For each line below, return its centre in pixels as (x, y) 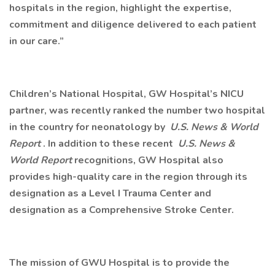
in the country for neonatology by (88, 127)
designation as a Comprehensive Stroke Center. (123, 210)
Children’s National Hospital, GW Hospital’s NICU (126, 94)
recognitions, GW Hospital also (149, 160)
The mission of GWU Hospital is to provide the (119, 263)
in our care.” (37, 41)
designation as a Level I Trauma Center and (110, 193)
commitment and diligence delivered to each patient (133, 25)
